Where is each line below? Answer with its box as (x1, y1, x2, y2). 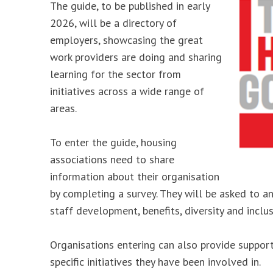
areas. (50, 101, 77, 115)
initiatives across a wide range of (50, 84, 204, 98)
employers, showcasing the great (50, 33, 203, 47)
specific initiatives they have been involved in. (50, 255, 261, 269)
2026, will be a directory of (50, 16, 177, 30)
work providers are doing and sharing (50, 50, 222, 64)
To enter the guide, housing (50, 135, 177, 149)
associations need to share (50, 152, 174, 166)
